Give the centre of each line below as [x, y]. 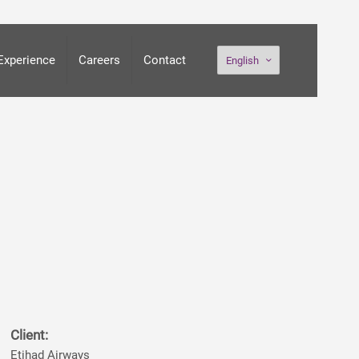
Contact [165, 60]
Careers [99, 60]
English [242, 60]
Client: [29, 335]
